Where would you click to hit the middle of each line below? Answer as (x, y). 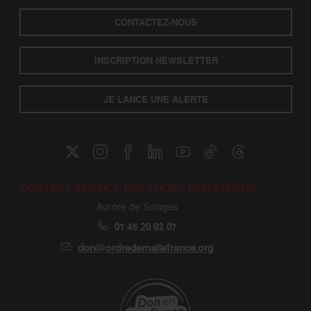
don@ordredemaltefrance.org (145, 247)
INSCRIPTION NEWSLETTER (155, 61)
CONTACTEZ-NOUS (155, 23)
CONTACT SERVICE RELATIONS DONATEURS (137, 188)
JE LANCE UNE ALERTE (155, 99)
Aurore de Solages (138, 206)
